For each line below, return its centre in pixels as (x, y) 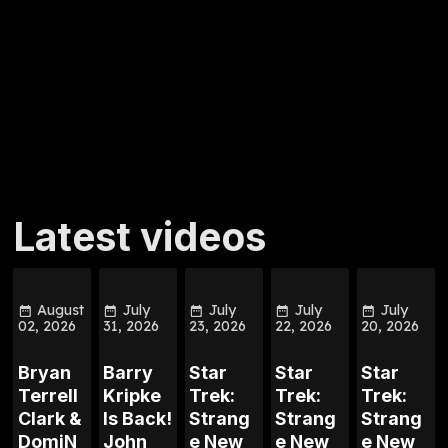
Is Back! (138, 419)
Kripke (132, 396)
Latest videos (140, 236)
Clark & (49, 419)
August (60, 309)
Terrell (47, 396)
